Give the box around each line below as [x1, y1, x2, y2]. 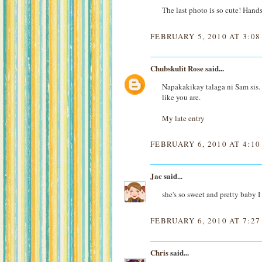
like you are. [162, 91, 201, 102]
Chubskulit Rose [150, 62, 204, 74]
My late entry [162, 112, 205, 123]
